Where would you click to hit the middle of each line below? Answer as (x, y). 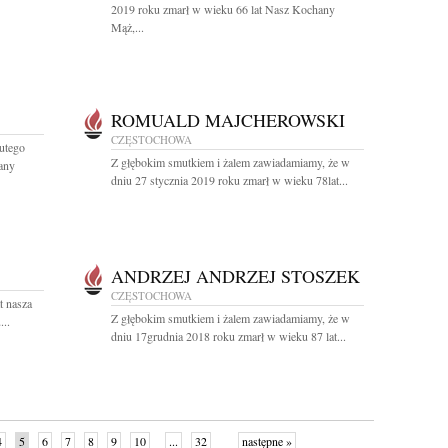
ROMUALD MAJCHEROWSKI (228, 120)
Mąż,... (127, 27)
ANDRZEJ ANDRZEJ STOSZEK (235, 276)
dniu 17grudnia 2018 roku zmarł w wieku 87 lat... (228, 336)
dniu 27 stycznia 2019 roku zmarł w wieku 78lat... (229, 180)
